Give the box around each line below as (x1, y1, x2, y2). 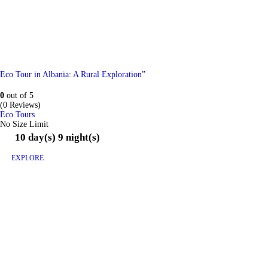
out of (4, 91, 29, 100)
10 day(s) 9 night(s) (15, 132, 100, 144)
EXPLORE (11, 154, 44, 163)
